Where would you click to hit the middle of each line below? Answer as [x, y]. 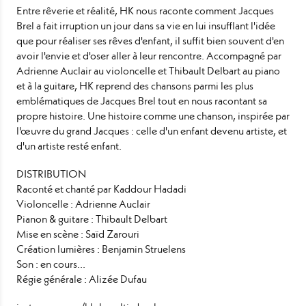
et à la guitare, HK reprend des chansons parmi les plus [135, 85]
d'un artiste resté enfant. [69, 145]
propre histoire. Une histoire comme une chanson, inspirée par [153, 115]
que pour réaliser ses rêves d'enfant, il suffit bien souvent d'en [150, 40]
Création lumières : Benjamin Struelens [101, 249]
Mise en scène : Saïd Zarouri [78, 234]
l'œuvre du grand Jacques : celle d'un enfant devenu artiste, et [152, 130]
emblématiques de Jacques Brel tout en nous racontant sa [142, 100]
